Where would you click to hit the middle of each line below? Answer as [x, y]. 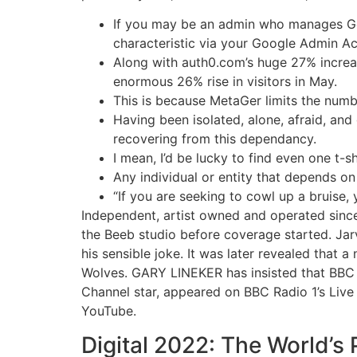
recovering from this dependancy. [215, 139]
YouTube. [109, 311]
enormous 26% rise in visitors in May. [225, 82]
